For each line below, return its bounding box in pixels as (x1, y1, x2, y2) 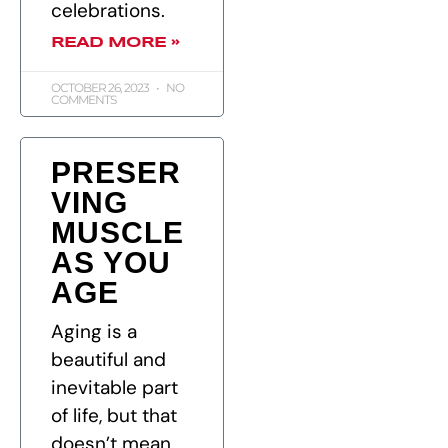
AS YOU (51, 246, 171, 280)
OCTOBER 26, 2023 (51, 80, 151, 96)
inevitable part (51, 375, 178, 401)
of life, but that (51, 403, 177, 429)
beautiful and (51, 347, 166, 373)
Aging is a (51, 319, 137, 345)
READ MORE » (51, 36, 179, 51)
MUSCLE (51, 216, 184, 250)
